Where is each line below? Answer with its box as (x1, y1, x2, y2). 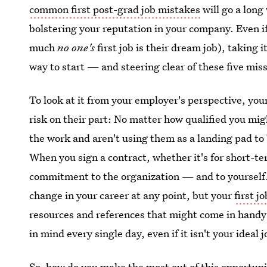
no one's (57, 41, 95, 54)
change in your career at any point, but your (29, 188, 235, 202)
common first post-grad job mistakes (29, 2, 201, 16)
